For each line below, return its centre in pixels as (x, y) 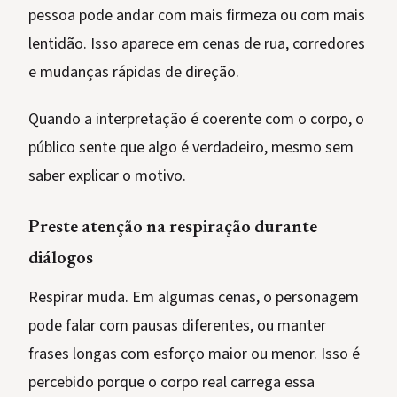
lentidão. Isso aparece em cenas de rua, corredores (197, 44)
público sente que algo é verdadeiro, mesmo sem (191, 148)
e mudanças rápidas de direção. (134, 73)
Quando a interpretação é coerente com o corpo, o (196, 120)
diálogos (61, 259)
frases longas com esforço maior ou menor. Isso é (194, 354)
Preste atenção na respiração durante (173, 228)
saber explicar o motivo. (107, 176)
